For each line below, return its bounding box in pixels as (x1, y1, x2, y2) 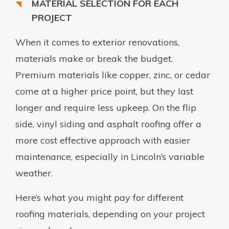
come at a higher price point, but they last (15, 85, 193, 97)
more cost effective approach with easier (15, 134, 190, 146)
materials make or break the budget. (15, 52, 173, 64)
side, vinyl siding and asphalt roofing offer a (15, 118, 201, 130)
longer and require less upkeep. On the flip (15, 101, 196, 113)
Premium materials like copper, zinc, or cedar (15, 68, 210, 81)
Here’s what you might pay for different (15, 191, 184, 203)
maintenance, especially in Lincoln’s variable (15, 150, 204, 163)
